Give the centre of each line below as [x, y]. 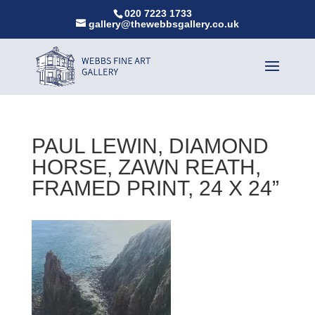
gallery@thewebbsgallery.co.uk [163, 24]
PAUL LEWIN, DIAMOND [150, 146]
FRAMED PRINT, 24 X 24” [155, 188]
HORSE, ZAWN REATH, [146, 167]
